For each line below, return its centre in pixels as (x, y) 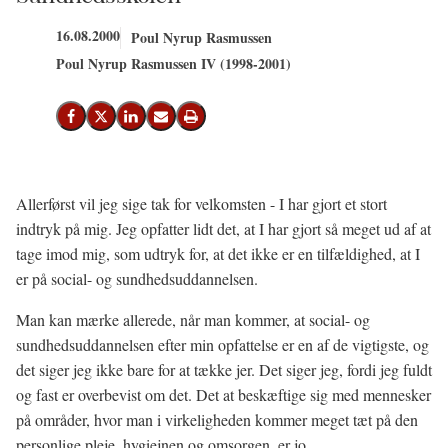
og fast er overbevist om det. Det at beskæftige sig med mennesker (223, 394)
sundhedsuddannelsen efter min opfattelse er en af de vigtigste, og (222, 344)
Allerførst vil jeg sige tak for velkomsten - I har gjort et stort (201, 203)
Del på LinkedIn (174, 122)
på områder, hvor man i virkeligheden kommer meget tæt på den (217, 419)
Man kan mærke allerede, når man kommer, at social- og (193, 319)
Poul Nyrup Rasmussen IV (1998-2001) (173, 63)
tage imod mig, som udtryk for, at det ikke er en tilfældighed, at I (218, 253)
